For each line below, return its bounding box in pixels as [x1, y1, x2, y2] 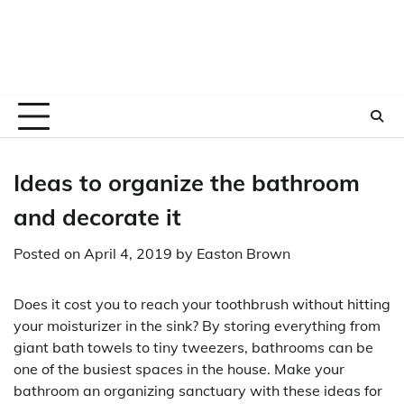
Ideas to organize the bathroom [14, 168, 360, 197]
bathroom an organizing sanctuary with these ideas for [14, 381, 382, 399]
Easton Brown [197, 244, 290, 262]
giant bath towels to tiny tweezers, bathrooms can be [14, 338, 373, 356]
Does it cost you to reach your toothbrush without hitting [14, 295, 390, 313]
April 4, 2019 [84, 244, 172, 262]
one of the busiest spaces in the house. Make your [14, 360, 344, 378]
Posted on [14, 244, 84, 262]
